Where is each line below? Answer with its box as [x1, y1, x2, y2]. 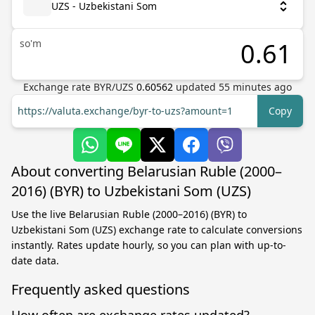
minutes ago [230, 80, 292, 94]
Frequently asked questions [11, 280, 190, 299]
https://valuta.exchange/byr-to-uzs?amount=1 [18, 104, 233, 117]
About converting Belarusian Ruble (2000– [11, 162, 282, 181]
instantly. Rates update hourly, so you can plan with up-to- [11, 238, 286, 252]
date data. [11, 254, 59, 267]
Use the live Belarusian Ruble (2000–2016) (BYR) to [11, 207, 247, 221]
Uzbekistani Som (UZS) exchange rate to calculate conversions [11, 223, 302, 236]
